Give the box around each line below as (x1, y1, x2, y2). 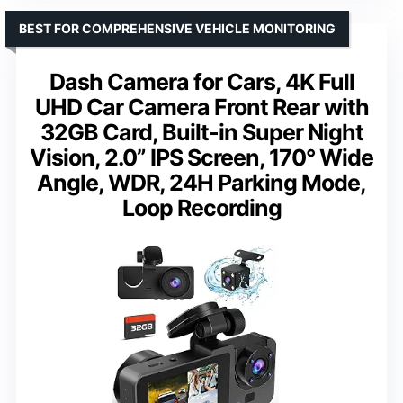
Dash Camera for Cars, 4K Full (49, 68, 354, 96)
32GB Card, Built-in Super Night (40, 119, 363, 147)
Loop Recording (121, 194, 282, 222)
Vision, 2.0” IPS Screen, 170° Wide (30, 144, 373, 172)
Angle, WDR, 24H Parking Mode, (37, 169, 366, 197)
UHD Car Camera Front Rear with (34, 94, 369, 121)
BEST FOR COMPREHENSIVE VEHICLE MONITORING (19, 21, 336, 37)
